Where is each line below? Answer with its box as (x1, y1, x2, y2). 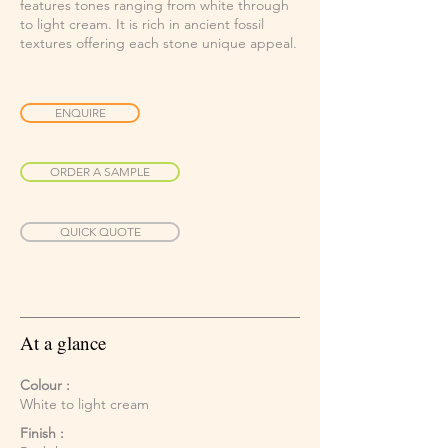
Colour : (20, 376, 70, 395)
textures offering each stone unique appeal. (20, 34, 297, 53)
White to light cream (20, 395, 149, 414)
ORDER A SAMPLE (50, 164, 150, 180)
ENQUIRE (54, 105, 106, 121)
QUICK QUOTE (59, 224, 141, 240)
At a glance (20, 330, 106, 356)
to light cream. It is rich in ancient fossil (20, 15, 264, 34)
